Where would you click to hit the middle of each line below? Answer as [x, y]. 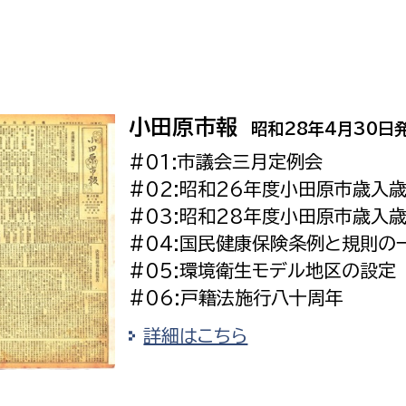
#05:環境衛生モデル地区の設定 [263, 270]
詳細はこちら [196, 335]
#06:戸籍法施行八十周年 [237, 297]
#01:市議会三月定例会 [226, 161]
